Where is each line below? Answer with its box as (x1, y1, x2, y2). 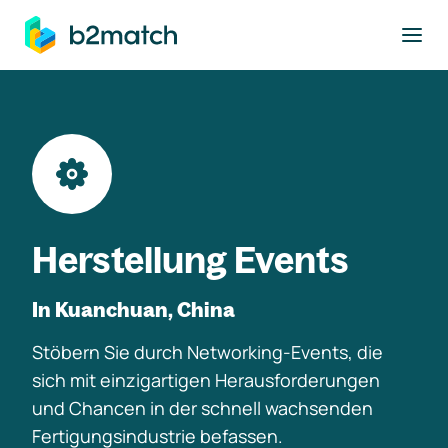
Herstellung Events (32, 237, 349, 282)
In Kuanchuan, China (32, 297, 235, 322)
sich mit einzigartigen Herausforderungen (32, 368, 380, 392)
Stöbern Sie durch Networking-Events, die (32, 340, 383, 364)
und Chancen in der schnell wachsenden (32, 396, 373, 420)
